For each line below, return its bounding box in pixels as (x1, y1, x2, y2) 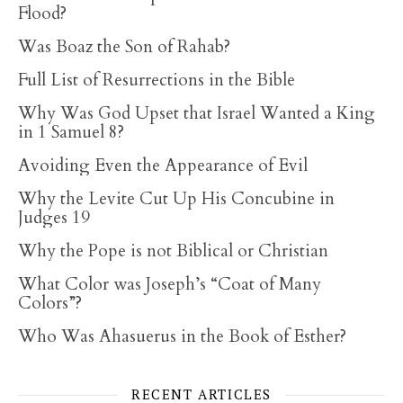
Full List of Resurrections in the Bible (18, 68, 295, 92)
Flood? (18, 2, 67, 25)
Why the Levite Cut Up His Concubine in (18, 187, 335, 210)
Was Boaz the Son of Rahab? (18, 35, 230, 58)
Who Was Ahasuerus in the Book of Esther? (18, 325, 346, 348)
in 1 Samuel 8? (18, 121, 124, 144)
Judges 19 (18, 206, 90, 229)
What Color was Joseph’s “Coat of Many (18, 273, 321, 296)
